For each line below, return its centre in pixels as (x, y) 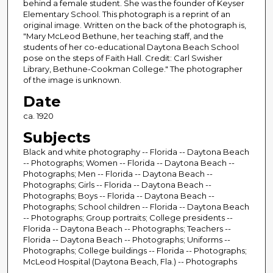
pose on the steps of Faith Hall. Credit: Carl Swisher (122, 58)
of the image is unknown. (72, 80)
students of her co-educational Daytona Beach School (131, 47)
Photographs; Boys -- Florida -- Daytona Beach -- (119, 196)
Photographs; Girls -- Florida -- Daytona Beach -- (117, 185)
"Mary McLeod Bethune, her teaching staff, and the (123, 36)
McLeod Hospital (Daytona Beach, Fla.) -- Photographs (130, 262)
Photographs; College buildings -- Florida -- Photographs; (135, 251)
